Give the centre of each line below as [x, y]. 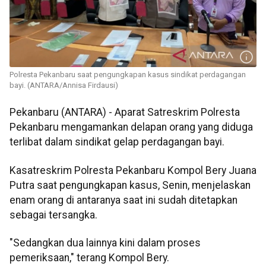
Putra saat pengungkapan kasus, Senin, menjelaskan [130, 185]
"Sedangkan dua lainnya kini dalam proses [105, 243]
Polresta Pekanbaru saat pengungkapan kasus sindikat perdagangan [128, 75]
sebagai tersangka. [53, 215]
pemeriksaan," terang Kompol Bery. [89, 258]
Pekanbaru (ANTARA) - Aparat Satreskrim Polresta [125, 113]
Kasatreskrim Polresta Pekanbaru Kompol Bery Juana [133, 170]
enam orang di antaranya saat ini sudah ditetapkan [123, 200]
